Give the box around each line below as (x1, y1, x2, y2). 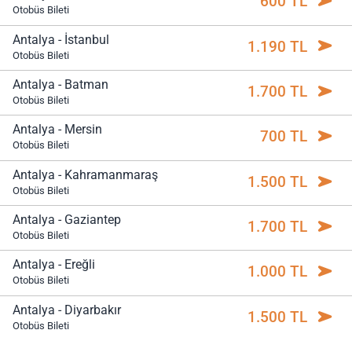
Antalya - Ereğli (13, 257, 95, 273)
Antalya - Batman (13, 77, 108, 92)
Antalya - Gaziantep (13, 212, 121, 228)
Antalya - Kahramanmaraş (13, 167, 158, 182)
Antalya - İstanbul (13, 31, 109, 47)
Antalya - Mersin (13, 122, 102, 137)
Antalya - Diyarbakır (13, 302, 121, 317)
